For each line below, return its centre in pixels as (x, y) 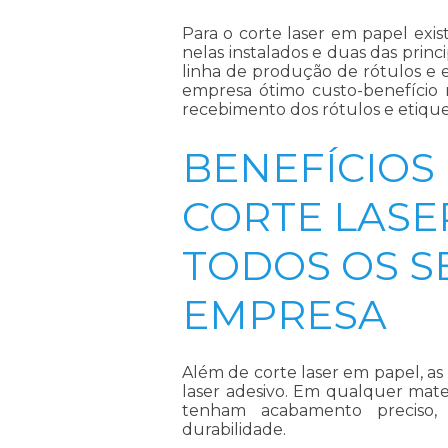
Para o (210, 33)
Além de (218, 372)
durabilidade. (234, 429)
